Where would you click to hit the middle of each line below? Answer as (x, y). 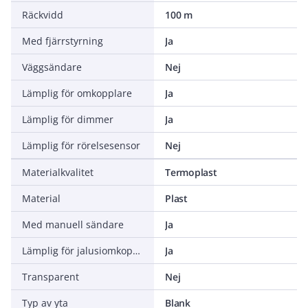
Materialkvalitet (58, 172)
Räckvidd (43, 15)
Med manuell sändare (73, 224)
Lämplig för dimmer (68, 119)
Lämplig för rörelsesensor (81, 145)
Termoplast (191, 172)
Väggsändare (52, 67)
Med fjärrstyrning (63, 41)
